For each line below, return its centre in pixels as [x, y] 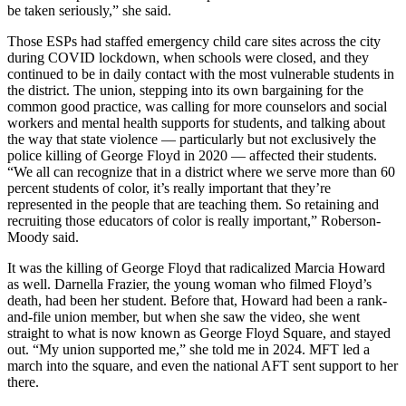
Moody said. [43, 237]
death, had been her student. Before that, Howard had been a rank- [197, 300]
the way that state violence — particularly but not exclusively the [192, 139]
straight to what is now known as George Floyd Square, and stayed [199, 333]
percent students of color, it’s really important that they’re [169, 188]
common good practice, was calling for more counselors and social [197, 106]
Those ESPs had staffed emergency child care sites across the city [194, 41]
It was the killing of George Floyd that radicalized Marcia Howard [196, 267]
